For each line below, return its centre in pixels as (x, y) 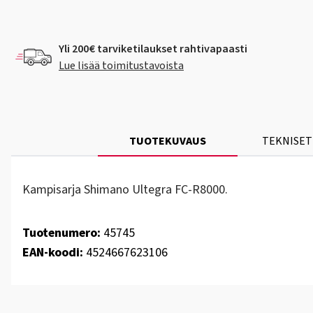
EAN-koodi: (53, 253)
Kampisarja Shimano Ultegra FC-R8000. (125, 190)
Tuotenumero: (61, 233)
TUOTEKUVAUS (168, 141)
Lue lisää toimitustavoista (121, 66)
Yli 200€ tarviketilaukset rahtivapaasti (153, 49)
